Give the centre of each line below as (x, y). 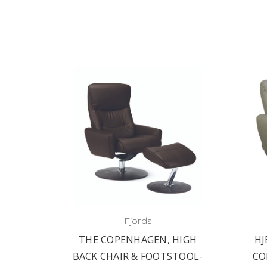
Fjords (138, 221)
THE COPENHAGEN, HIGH (138, 240)
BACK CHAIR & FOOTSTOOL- (138, 256)
